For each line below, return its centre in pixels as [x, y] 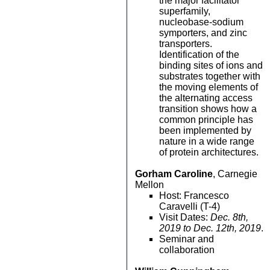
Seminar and [187, 239]
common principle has [206, 120]
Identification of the [199, 55]
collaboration [187, 250]
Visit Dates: [185, 217]
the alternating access [206, 98]
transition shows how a [208, 109]
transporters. [186, 44]
